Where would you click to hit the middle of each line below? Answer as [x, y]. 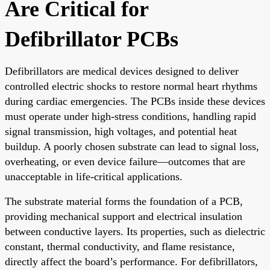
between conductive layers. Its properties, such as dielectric [135, 231]
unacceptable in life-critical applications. [94, 176]
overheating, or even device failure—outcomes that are [125, 161]
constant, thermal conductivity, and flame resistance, [120, 246]
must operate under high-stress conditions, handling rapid [130, 116]
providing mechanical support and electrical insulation [124, 216]
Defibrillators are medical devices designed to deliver [122, 71]
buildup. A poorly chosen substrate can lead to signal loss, [132, 146]
